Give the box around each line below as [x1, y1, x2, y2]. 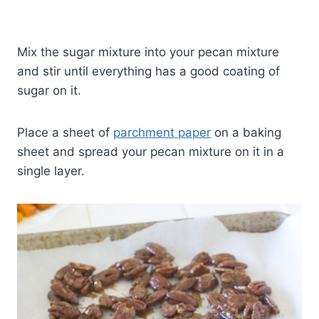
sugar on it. [17, 83, 81, 98]
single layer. [17, 163, 85, 178]
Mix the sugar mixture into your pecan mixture [17, 44, 279, 59]
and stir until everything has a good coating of [17, 63, 280, 78]
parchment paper [113, 125, 211, 140]
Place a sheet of [17, 125, 113, 140]
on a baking [211, 125, 281, 140]
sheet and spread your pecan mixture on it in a [17, 144, 284, 159]
